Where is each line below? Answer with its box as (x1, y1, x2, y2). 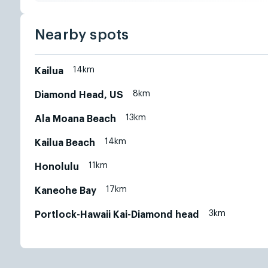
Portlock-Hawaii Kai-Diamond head (35, 210, 199, 220)
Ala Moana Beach (35, 114, 116, 124)
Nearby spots (35, 28, 129, 42)
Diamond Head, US (35, 90, 123, 100)
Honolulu (35, 162, 79, 172)
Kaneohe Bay (35, 186, 96, 196)
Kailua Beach (35, 138, 95, 148)
